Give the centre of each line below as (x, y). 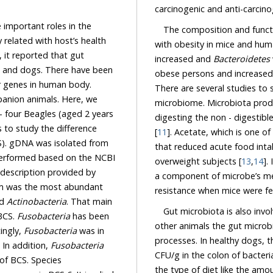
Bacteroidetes (242, 59)
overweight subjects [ (198, 161)
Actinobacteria (37, 202)
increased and (184, 59)
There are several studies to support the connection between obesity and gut (212, 88)
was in (90, 231)
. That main (80, 202)
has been (90, 216)
